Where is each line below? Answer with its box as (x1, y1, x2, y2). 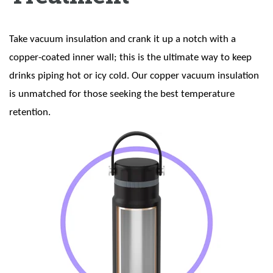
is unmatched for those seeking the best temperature (9, 89, 235, 100)
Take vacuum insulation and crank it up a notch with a (9, 34, 236, 45)
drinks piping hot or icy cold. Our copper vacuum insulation (9, 71, 259, 82)
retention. (9, 107, 53, 118)
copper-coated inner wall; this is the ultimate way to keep (9, 52, 252, 63)
